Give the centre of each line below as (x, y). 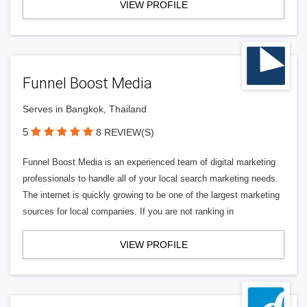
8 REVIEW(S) (125, 132)
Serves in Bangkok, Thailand (85, 109)
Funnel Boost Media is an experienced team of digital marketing (149, 162)
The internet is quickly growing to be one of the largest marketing (151, 195)
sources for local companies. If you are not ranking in (128, 211)
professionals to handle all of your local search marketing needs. (150, 179)
